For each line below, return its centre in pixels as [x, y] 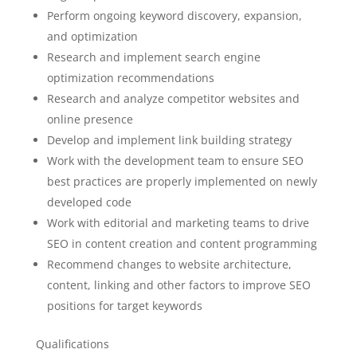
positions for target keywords [124, 306]
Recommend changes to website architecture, [169, 264]
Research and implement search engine [153, 57]
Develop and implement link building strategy [169, 140]
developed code [89, 202]
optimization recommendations [130, 78]
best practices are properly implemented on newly [182, 181]
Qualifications [72, 344]
